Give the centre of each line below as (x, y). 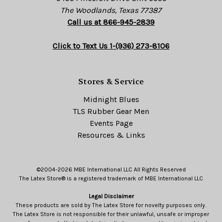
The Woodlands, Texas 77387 (111, 10)
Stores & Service (111, 81)
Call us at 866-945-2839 (111, 22)
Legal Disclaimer (111, 196)
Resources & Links (111, 135)
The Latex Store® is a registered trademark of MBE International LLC (111, 178)
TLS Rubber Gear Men (111, 111)
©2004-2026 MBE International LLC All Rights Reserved (111, 169)
